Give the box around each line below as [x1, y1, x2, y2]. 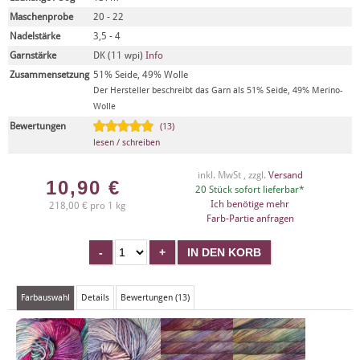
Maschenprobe [10, 11, 73, 22]
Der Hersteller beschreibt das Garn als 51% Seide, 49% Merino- [93, 85, 343, 96]
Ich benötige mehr [211, 198, 289, 210]
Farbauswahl [21, 292, 70, 303]
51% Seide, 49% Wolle [93, 69, 188, 80]
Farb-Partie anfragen [206, 213, 294, 224]
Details [81, 292, 109, 303]
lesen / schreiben [93, 137, 160, 148]
